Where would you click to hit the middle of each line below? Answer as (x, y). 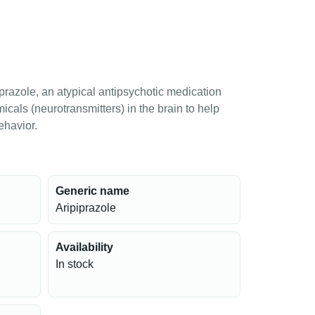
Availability (84, 247)
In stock (74, 264)
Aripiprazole (85, 208)
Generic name (92, 191)
